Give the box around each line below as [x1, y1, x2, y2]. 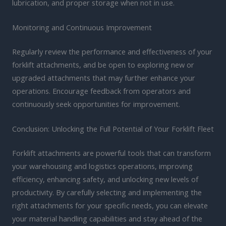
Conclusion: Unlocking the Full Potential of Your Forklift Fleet [12, 124, 214, 134]
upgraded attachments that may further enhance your [12, 72, 195, 83]
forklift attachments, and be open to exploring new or [12, 59, 194, 70]
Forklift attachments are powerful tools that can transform [12, 148, 211, 158]
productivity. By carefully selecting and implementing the [12, 187, 202, 197]
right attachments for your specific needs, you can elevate [12, 200, 208, 210]
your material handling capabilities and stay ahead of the [12, 213, 202, 223]
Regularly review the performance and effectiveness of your [12, 46, 212, 56]
